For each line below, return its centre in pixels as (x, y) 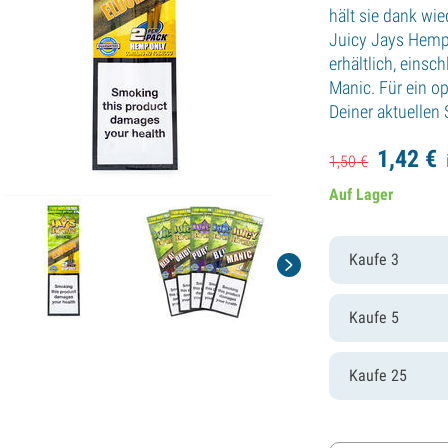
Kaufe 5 (374, 317)
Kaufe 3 (374, 259)
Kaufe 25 (378, 375)
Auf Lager (361, 194)
